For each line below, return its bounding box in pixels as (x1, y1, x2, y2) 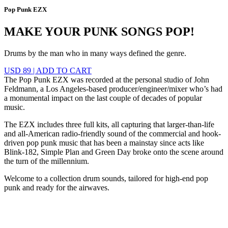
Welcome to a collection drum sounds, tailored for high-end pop (4, 174, 208, 183)
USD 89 (4, 66, 31, 75)
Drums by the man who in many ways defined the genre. (4, 49, 186, 58)
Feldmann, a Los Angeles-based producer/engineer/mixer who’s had (4, 84, 222, 94)
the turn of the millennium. (4, 157, 89, 166)
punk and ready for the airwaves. (4, 183, 109, 192)
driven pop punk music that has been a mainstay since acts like (4, 138, 204, 148)
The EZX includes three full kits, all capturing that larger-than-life (4, 120, 214, 129)
